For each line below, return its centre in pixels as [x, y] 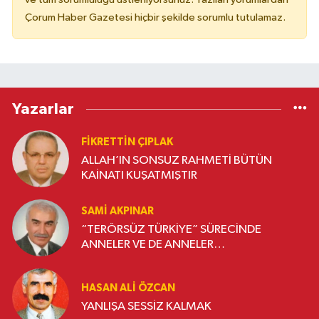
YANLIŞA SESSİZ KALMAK [146, 306]
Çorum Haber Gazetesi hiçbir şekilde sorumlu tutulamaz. [155, 18]
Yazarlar [43, 109]
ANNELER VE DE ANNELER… [153, 245]
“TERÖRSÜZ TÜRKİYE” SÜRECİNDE [171, 230]
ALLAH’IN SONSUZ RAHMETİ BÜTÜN [177, 161]
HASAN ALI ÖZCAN [128, 288]
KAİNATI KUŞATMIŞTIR [139, 176]
